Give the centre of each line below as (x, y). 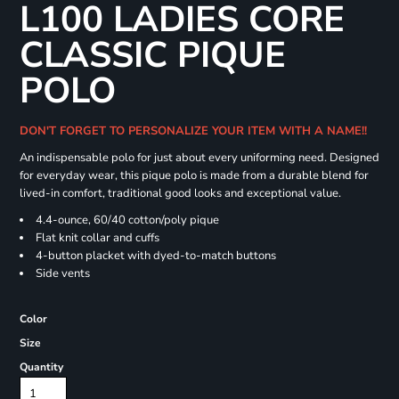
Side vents (62, 274)
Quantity (41, 367)
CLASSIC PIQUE (152, 56)
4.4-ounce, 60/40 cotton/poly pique (127, 220)
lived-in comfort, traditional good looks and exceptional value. (180, 194)
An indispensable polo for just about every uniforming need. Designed (199, 158)
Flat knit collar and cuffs (97, 238)
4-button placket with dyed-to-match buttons (155, 256)
